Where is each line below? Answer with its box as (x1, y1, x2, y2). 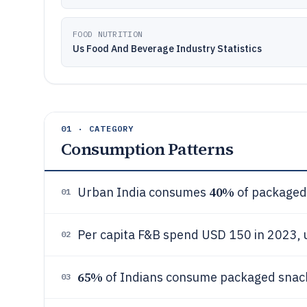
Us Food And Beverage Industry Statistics (73, 42, 262, 55)
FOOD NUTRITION (73, 29, 143, 39)
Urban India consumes (77, 184, 209, 200)
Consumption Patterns (61, 138, 233, 160)
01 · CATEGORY (61, 123, 134, 134)
